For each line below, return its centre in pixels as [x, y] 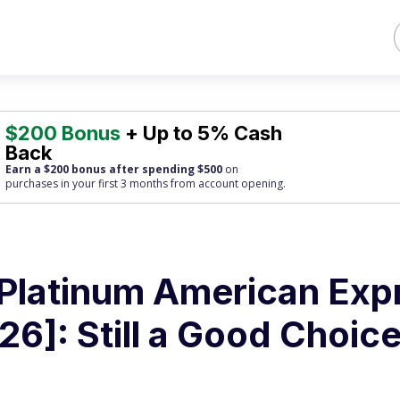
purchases [32, 183]
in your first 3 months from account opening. [172, 183]
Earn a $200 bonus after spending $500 [114, 169]
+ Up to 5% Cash [202, 133]
